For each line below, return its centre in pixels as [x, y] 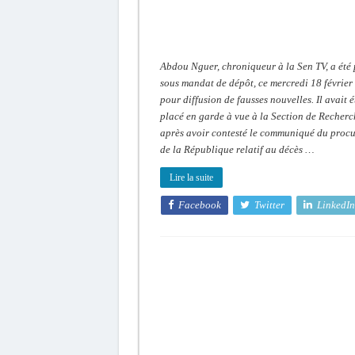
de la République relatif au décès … [237, 149]
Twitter [269, 204]
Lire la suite [191, 177]
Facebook [199, 204]
